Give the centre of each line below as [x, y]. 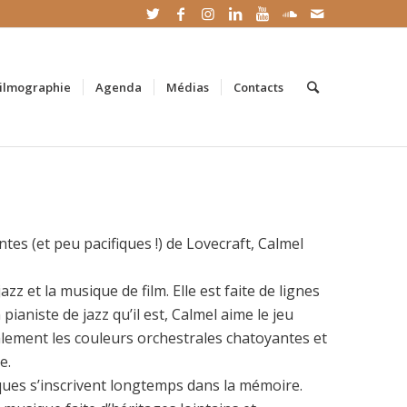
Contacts [259, 87]
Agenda [119, 87]
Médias [188, 87]
